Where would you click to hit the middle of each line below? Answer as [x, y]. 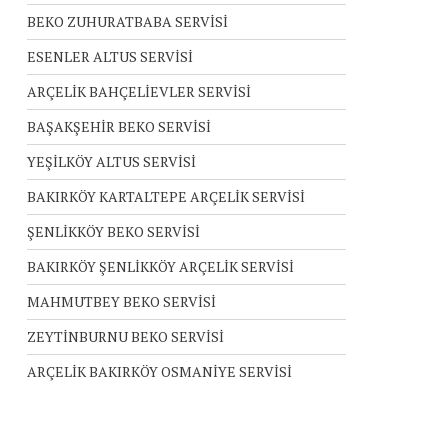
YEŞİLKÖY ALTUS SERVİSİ [111, 161]
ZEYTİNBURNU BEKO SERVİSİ [125, 336]
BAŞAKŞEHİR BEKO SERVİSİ [118, 126]
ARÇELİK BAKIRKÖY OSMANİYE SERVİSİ [159, 371]
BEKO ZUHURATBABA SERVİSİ [127, 21]
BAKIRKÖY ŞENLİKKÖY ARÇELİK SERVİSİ [160, 266]
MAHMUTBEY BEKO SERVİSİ [121, 301]
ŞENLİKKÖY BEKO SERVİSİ [113, 231]
